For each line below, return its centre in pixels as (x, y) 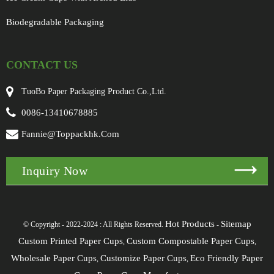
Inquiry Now (55, 171)
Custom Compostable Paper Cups (190, 241)
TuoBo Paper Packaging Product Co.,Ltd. (94, 91)
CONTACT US (42, 65)
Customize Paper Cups (143, 258)
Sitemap (236, 224)
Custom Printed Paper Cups (70, 241)
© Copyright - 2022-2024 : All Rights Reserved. (94, 224)
